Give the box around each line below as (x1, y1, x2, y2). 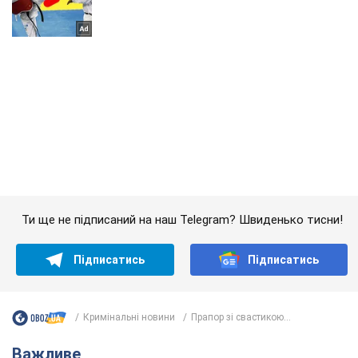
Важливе (22, 186, 81, 206)
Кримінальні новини (83, 153, 175, 165)
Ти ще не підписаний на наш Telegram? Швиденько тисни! (21, 54, 343, 70)
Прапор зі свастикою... (191, 153, 291, 165)
